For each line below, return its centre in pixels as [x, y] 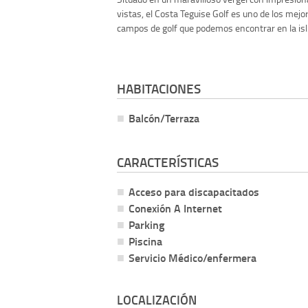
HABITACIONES [159, 89]
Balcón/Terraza [164, 118]
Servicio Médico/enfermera [192, 257]
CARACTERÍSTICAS [168, 162]
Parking [146, 224]
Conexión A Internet [175, 208]
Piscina [145, 241]
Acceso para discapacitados [194, 191]
